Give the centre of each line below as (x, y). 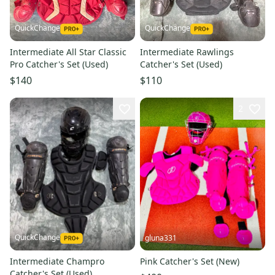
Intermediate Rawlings (187, 52)
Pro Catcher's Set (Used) (59, 64)
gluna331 (161, 238)
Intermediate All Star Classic (68, 52)
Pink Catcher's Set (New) (190, 261)
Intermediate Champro (57, 261)
